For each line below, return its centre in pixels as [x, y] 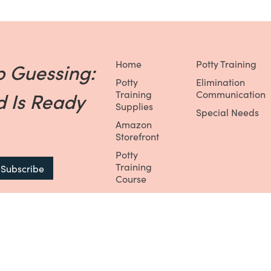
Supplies [134, 106]
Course [131, 178]
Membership [143, 220]
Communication [230, 93]
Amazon [133, 124]
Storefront [137, 136]
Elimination [220, 81]
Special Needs [227, 112]
